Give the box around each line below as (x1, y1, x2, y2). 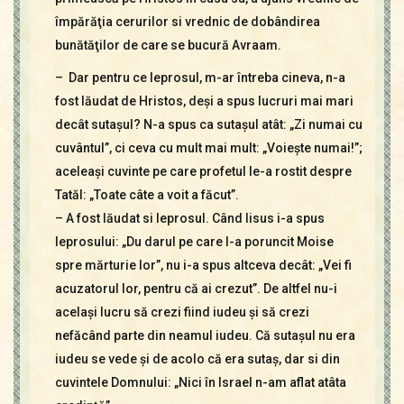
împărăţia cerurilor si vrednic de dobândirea (54, 14, 320, 29)
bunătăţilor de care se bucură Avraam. (54, 38, 281, 52)
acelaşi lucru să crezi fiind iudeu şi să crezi (54, 305, 309, 319)
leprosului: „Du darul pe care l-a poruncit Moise (54, 234, 334, 249)
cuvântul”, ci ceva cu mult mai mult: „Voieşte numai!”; (54, 141, 363, 155)
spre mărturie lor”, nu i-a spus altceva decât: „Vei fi (54, 258, 352, 272)
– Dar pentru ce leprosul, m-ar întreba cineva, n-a (54, 70, 345, 85)
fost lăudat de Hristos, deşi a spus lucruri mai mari (54, 94, 353, 108)
